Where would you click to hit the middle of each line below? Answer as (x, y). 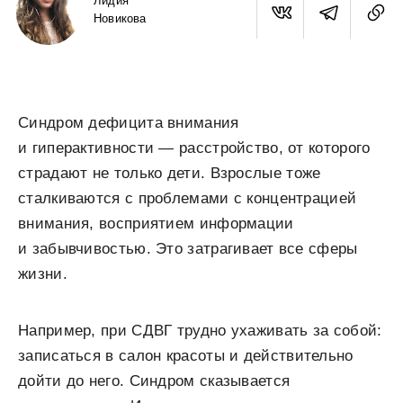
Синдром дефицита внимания (129, 123)
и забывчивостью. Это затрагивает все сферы (188, 249)
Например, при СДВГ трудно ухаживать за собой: (200, 331)
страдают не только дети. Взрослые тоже (170, 173)
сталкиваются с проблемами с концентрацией (188, 198)
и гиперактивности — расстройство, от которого (194, 148)
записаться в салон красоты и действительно (186, 356)
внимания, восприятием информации (156, 224)
